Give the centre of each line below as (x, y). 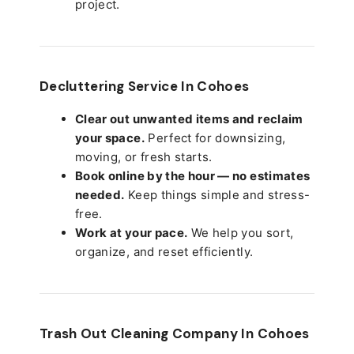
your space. (110, 137)
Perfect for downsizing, (215, 137)
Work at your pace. (132, 232)
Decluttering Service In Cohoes (145, 86)
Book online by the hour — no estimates (193, 175)
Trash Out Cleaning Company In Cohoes (175, 333)
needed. (100, 194)
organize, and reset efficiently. (164, 251)
